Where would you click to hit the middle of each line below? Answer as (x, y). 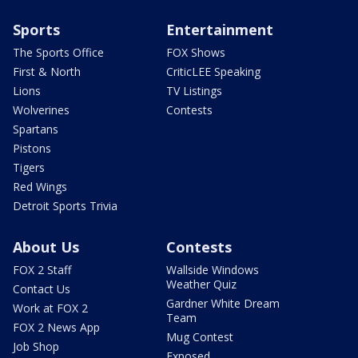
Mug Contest (200, 336)
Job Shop (36, 346)
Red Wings (40, 186)
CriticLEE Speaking (213, 71)
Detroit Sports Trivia (65, 205)
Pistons (32, 148)
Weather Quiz (201, 284)
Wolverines (41, 109)
